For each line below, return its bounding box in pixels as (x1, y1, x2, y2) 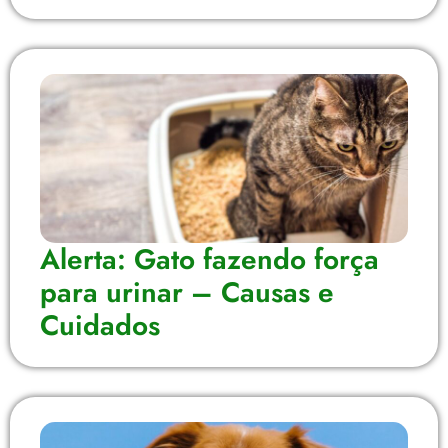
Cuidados (40, 304, 160, 346)
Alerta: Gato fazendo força (40, 238, 379, 280)
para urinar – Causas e (40, 271, 334, 313)
